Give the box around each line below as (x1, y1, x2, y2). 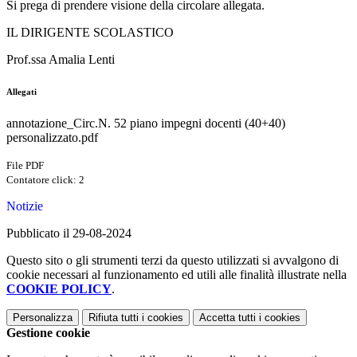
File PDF (6, 159, 44, 172)
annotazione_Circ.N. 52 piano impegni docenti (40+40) (6, 116, 285, 131)
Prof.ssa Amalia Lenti (6, 53, 115, 67)
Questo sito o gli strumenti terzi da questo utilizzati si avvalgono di (6, 253, 339, 268)
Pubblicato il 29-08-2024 (6, 226, 131, 241)
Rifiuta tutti (88, 312, 139, 324)
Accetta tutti (199, 312, 256, 324)
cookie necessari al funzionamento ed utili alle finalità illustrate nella (6, 268, 347, 282)
